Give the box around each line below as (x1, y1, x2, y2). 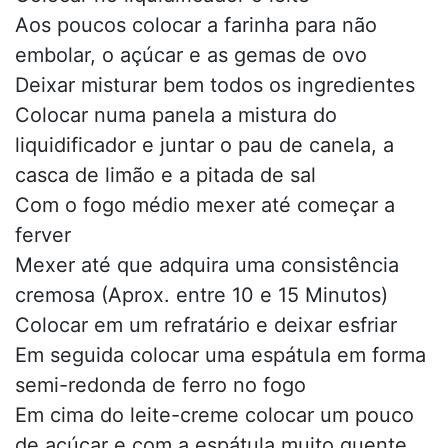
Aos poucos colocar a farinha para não (15, 13, 377, 38)
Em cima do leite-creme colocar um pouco (15, 403, 414, 428)
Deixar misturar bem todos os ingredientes (15, 73, 415, 98)
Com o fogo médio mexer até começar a (15, 193, 395, 218)
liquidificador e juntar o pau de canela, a (15, 133, 394, 158)
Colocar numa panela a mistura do (15, 103, 337, 128)
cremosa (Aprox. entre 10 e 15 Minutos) (15, 283, 388, 308)
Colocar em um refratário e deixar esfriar (15, 313, 397, 338)
